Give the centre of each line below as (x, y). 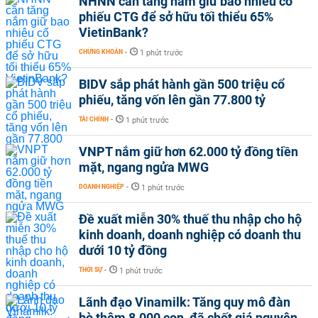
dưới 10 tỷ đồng (123, 250)
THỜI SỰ (91, 269)
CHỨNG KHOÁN (101, 51)
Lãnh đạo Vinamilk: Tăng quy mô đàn (185, 302)
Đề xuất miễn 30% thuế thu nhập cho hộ (190, 219)
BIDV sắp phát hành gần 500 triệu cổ (182, 84)
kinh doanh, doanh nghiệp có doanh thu (190, 235)
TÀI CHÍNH (94, 119)
